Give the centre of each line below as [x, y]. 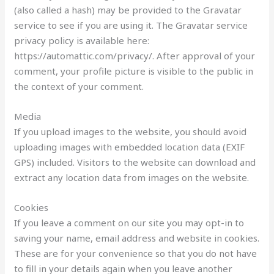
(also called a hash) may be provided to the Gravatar [128, 9]
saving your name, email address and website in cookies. [137, 238]
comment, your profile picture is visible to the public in [134, 71]
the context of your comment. [79, 86]
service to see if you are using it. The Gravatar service [131, 25]
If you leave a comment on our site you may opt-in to [129, 222]
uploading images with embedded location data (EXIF [130, 146]
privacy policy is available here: [82, 40]
